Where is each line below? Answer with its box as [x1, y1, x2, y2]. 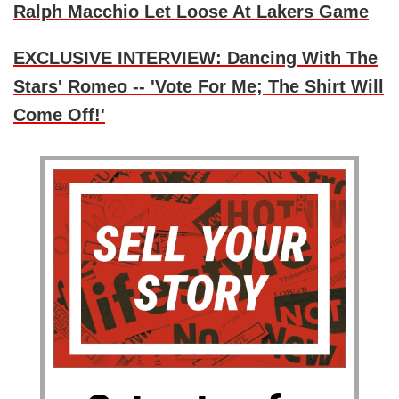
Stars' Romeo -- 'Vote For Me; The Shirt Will [13, 77, 384, 97]
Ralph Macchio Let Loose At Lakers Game [13, 2, 369, 22]
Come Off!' [13, 105, 105, 126]
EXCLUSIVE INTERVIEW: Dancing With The [13, 48, 378, 69]
